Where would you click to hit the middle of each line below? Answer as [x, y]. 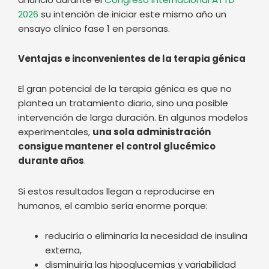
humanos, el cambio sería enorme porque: [113, 130]
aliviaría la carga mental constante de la [136, 217]
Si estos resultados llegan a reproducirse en [116, 115]
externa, [63, 174]
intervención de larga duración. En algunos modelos [133, 42]
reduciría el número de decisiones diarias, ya [144, 246]
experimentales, [55, 56]
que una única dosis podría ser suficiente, [138, 261]
